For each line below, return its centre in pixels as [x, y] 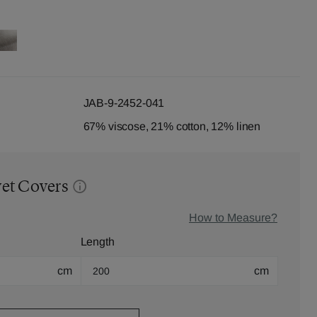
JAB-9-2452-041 [124, 103]
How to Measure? [233, 218]
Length [97, 242]
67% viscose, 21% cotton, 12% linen [172, 126]
